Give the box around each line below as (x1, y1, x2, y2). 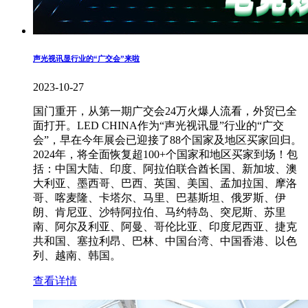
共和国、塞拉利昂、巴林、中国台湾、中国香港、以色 (33, 234, 297, 247)
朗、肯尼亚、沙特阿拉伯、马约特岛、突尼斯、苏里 (33, 206, 286, 218)
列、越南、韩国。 (33, 249, 121, 261)
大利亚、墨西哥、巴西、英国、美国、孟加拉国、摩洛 (33, 177, 297, 189)
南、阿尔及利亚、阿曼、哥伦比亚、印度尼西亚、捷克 (33, 220, 297, 232)
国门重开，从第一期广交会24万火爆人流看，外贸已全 (33, 104, 297, 117)
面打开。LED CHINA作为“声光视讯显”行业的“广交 (33, 119, 284, 131)
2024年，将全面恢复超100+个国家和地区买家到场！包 (33, 148, 298, 160)
